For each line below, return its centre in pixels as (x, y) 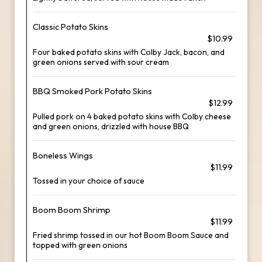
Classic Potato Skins (70, 27)
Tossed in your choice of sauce (89, 181)
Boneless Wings (63, 156)
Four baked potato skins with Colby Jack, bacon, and (129, 52)
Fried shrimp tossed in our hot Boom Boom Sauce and (131, 235)
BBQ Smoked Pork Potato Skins (92, 91)
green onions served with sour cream (101, 62)
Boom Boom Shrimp (72, 210)
